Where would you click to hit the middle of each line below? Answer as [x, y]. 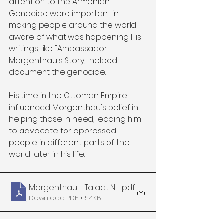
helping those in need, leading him [76, 119]
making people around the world [74, 25]
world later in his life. [47, 154]
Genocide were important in [65, 13]
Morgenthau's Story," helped [64, 60]
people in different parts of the [70, 142]
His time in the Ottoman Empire [69, 95]
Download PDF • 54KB [65, 198]
